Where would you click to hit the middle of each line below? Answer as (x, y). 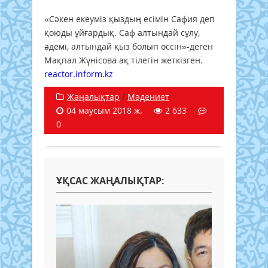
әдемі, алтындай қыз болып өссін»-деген (129, 46)
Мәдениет (148, 96)
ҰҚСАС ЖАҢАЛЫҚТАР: (110, 180)
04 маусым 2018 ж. (104, 110)
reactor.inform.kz (79, 74)
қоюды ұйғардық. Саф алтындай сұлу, (122, 32)
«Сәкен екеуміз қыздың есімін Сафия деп (130, 19)
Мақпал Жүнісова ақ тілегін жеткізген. (124, 60)
